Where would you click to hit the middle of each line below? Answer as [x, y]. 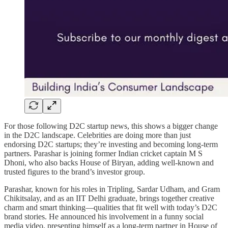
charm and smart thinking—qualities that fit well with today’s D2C [111, 207]
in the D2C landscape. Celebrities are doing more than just [97, 135]
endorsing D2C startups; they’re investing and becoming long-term [111, 144]
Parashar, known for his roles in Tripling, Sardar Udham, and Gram [112, 189]
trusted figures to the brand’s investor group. [75, 172]
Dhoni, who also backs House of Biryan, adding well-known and [109, 162]
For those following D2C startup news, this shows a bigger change [111, 126]
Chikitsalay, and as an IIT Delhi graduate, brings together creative [109, 198]
